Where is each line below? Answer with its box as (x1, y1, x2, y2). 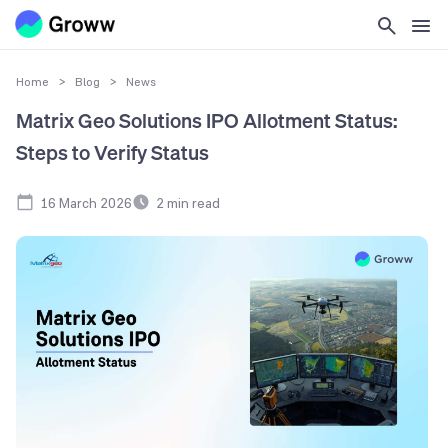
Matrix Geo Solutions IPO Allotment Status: (16, 107, 398, 135)
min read (164, 193, 220, 212)
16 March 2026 (40, 193, 132, 212)
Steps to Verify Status (16, 139, 209, 167)
